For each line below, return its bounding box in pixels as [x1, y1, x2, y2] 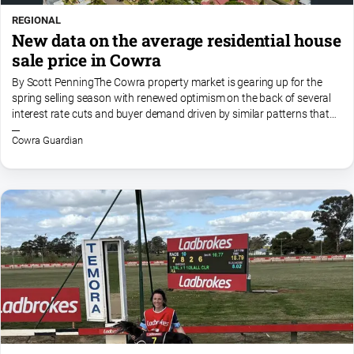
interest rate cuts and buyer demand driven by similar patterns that [12, 107, 330, 121]
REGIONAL [12, 13, 61, 26]
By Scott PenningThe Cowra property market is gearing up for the [12, 75, 322, 89]
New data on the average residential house [12, 28, 341, 51]
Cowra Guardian [12, 134, 83, 146]
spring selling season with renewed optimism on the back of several [12, 91, 332, 105]
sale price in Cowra [12, 48, 161, 71]
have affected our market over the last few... [12, 122, 220, 137]
